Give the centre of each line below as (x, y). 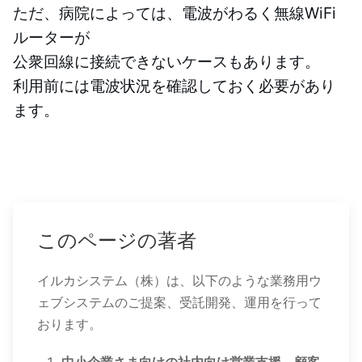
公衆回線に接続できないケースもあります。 (166, 61)
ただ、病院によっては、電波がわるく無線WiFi (175, 13)
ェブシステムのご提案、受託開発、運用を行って (179, 302)
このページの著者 (117, 240)
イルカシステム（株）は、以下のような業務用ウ (179, 280)
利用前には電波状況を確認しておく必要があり (174, 85)
